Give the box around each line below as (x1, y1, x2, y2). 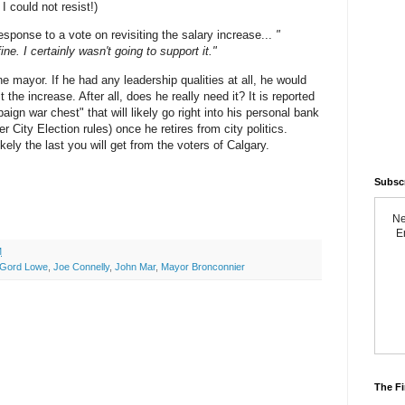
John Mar (115, 261, 155, 273)
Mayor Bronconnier (161, 261, 245, 273)
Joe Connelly (53, 261, 109, 273)
